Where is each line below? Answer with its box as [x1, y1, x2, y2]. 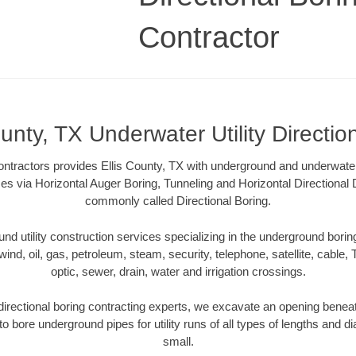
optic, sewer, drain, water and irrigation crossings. [50, 264, 306, 278]
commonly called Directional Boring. [85, 194, 271, 208]
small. [162, 335, 194, 349]
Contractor [138, 20, 280, 54]
